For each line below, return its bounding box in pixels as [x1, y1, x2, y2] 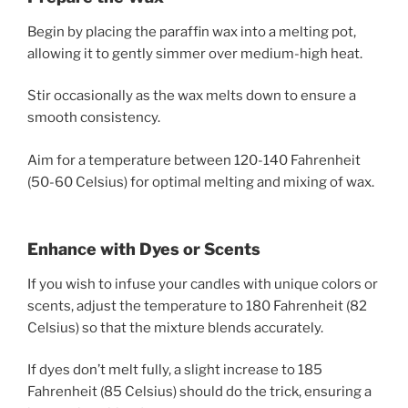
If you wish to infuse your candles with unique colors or [27, 275, 378, 292]
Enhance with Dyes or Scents [27, 240, 260, 260]
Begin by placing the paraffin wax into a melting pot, [27, 23, 356, 40]
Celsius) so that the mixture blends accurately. [27, 319, 323, 336]
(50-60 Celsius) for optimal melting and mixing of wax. [27, 173, 374, 190]
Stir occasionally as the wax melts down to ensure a [27, 87, 356, 105]
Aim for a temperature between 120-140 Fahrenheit [27, 151, 361, 168]
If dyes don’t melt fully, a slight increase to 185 [27, 362, 322, 379]
